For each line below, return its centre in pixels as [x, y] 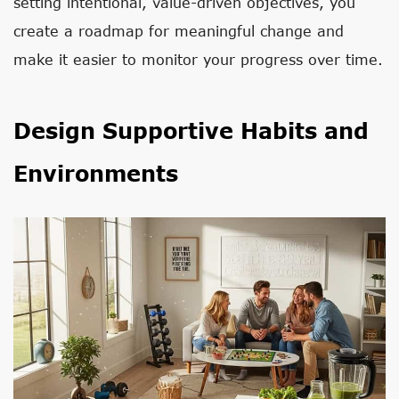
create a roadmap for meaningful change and [179, 31]
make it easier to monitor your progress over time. [198, 59]
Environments [96, 173]
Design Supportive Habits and [191, 130]
